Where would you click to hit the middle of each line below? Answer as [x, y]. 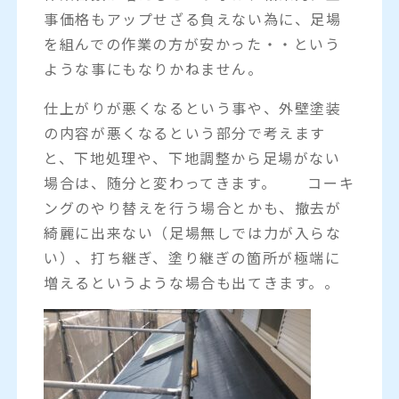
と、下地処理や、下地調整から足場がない [192, 157]
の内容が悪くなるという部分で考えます [185, 132]
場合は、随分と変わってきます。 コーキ [199, 182]
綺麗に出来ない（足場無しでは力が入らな [193, 232]
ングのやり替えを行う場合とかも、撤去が [193, 207]
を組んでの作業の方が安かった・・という [192, 43]
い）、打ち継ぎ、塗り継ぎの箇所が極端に [192, 257]
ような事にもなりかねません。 [154, 68]
